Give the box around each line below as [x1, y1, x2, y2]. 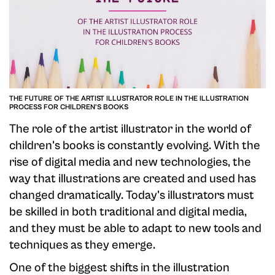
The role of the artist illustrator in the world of [9, 122, 251, 136]
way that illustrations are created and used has [9, 172, 256, 186]
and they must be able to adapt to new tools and [9, 222, 261, 236]
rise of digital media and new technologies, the [9, 155, 251, 169]
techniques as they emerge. [9, 238, 155, 252]
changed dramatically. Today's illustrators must [9, 188, 254, 203]
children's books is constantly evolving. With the [9, 139, 260, 153]
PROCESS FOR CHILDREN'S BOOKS [9, 103, 128, 111]
